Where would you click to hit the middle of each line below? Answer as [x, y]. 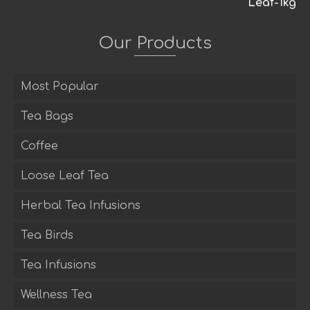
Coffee [39, 146]
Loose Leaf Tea [65, 175]
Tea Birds [47, 235]
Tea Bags [47, 116]
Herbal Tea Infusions [81, 205]
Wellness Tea [56, 294]
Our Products [155, 43]
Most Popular [60, 86]
